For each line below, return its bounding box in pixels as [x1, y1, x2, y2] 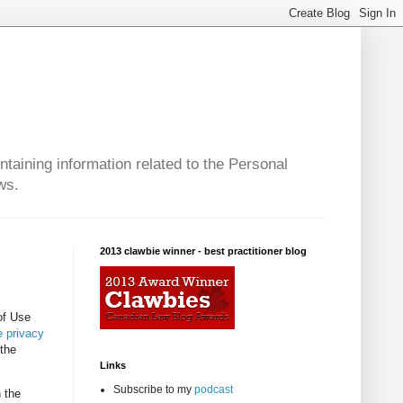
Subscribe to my [113, 383, 194, 397]
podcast [194, 383, 233, 397]
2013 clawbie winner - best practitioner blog [100, 246, 307, 257]
